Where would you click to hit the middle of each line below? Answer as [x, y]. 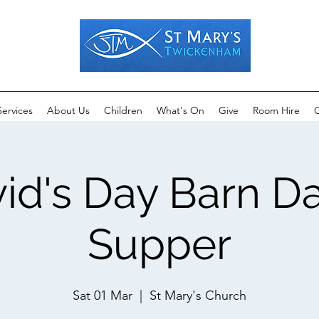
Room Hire [276, 110]
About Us [68, 110]
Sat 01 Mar [103, 296]
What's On [181, 110]
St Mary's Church [198, 296]
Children [123, 110]
